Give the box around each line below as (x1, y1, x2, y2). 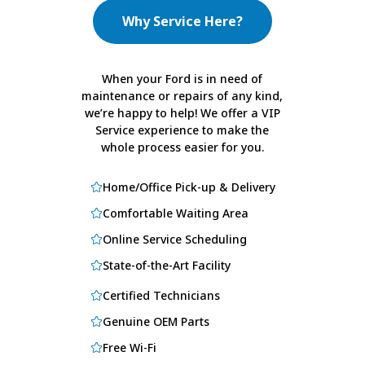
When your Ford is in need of (102, 71, 263, 87)
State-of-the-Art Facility (102, 257, 231, 274)
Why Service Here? (122, 12, 243, 31)
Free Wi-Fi (102, 340, 156, 356)
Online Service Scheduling (102, 231, 247, 248)
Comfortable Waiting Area (102, 205, 248, 222)
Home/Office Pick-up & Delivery (102, 179, 275, 196)
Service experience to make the (95, 122, 270, 139)
